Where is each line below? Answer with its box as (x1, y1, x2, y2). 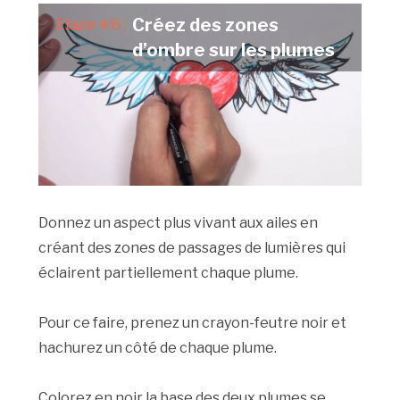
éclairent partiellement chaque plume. (38, 264, 299, 282)
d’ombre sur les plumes (132, 39, 336, 62)
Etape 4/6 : (56, 16, 128, 34)
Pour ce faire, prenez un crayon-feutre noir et (38, 314, 347, 332)
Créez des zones (132, 14, 279, 37)
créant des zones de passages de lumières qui (38, 239, 346, 257)
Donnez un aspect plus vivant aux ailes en (38, 214, 319, 232)
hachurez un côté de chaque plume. (38, 339, 278, 357)
